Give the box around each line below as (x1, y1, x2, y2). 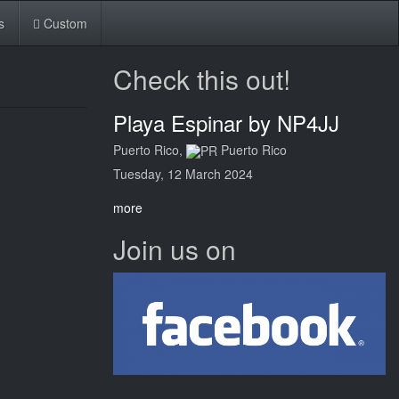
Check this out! (113, 60, 290, 98)
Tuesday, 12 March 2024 (113, 165, 253, 183)
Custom (40, 14, 87, 32)
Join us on (113, 230, 236, 269)
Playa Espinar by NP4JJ (113, 107, 339, 138)
